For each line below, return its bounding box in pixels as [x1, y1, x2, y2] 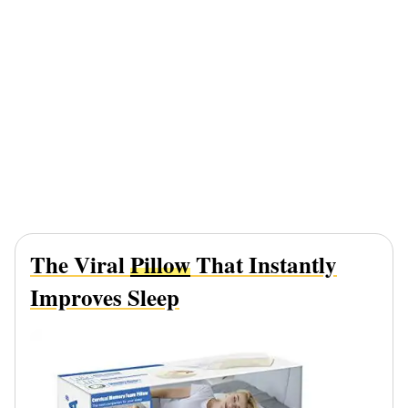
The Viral [30, 248, 130, 282]
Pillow [130, 248, 190, 282]
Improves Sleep [30, 280, 179, 315]
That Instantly [190, 248, 337, 282]
